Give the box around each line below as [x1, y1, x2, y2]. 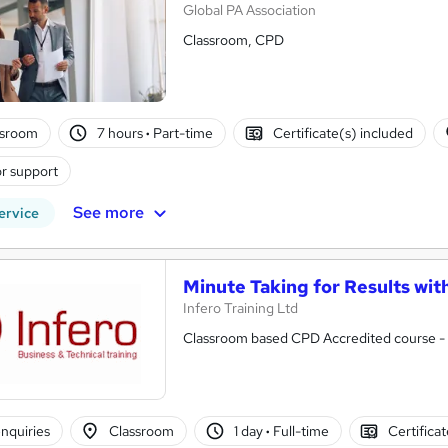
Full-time [269, 421, 329, 440]
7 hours [97, 123, 147, 142]
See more [72, 201, 144, 223]
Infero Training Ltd [183, 298, 298, 317]
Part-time [150, 123, 214, 142]
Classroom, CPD [183, 30, 284, 49]
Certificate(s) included [272, 123, 413, 142]
